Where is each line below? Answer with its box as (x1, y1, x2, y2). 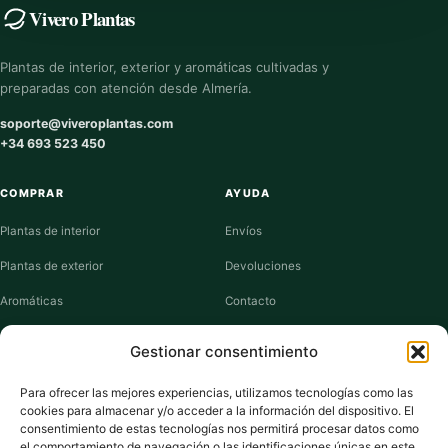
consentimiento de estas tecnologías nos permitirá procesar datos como (20, 421, 419, 436)
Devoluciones (225, 259, 301, 273)
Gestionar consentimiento (130, 342, 318, 361)
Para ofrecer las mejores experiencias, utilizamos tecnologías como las (20, 385, 413, 400)
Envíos (225, 224, 262, 238)
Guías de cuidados (225, 329, 328, 343)
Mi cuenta (225, 364, 280, 378)
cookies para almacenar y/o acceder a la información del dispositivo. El (20, 403, 414, 418)
